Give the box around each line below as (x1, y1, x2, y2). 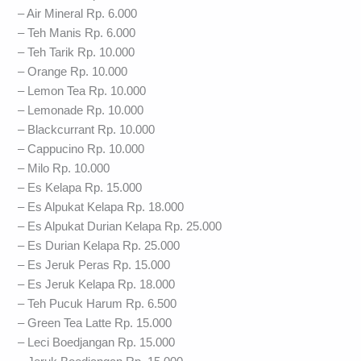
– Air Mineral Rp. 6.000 (18, 6, 138, 20)
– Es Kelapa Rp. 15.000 (18, 180, 143, 194)
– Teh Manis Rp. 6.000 (18, 26, 136, 39)
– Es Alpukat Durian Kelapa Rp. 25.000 (18, 219, 222, 233)
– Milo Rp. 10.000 (18, 161, 110, 175)
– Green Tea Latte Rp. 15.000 (18, 316, 172, 330)
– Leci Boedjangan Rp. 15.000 (18, 335, 176, 349)
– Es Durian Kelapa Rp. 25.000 (18, 239, 180, 252)
